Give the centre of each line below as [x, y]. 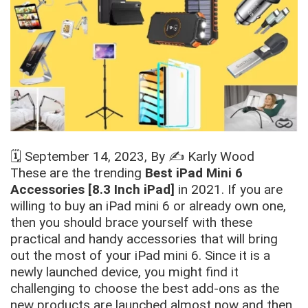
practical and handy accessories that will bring [144, 239]
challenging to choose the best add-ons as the [145, 288]
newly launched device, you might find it [124, 272]
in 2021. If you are [229, 189]
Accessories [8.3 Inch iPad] [92, 189]
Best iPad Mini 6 [194, 173]
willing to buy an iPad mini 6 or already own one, [148, 206]
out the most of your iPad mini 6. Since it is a [140, 255]
